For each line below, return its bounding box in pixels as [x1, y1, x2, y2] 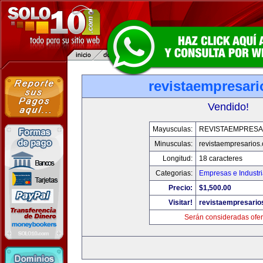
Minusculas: [154, 140, 193, 148]
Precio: [168, 184, 193, 192]
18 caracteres [199, 154, 242, 163]
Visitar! [168, 198, 193, 207]
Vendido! [208, 101, 249, 113]
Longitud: [163, 154, 193, 163]
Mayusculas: [153, 125, 193, 133]
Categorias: [156, 169, 193, 177]
